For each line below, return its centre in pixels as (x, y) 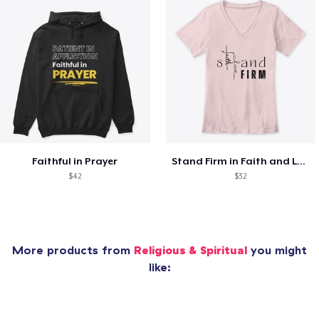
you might (277, 250)
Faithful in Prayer (75, 161)
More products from (73, 250)
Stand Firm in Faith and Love (301, 161)
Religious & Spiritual (190, 250)
